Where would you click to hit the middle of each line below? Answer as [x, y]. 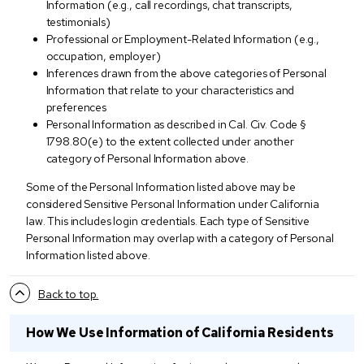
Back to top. [69, 294]
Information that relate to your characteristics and [170, 90]
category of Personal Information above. [147, 158]
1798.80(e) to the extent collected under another [170, 141]
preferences [76, 107]
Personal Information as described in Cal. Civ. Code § [176, 124]
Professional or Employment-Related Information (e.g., [183, 39]
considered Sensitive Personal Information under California [173, 204]
